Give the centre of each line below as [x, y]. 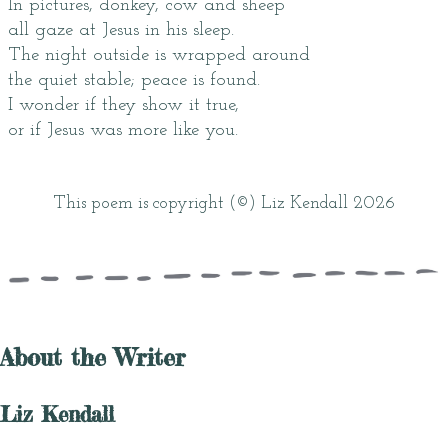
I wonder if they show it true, [123, 105]
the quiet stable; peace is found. [134, 80]
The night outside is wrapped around [159, 55]
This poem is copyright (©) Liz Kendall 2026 [224, 203]
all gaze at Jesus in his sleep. [121, 30]
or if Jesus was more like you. [123, 130]
